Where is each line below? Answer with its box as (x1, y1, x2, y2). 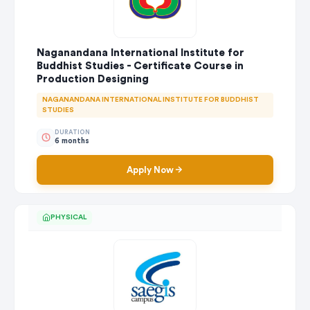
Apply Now (127, 165, 174, 174)
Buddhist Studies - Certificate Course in (37, 60, 244, 71)
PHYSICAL (51, 213, 86, 221)
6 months (55, 137, 89, 145)
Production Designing (37, 73, 149, 84)
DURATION (55, 129, 90, 136)
